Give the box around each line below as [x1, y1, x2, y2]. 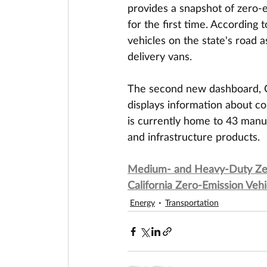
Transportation [165, 197, 219, 207]
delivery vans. [128, 49, 192, 63]
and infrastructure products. [128, 130, 260, 143]
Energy [130, 197, 155, 207]
